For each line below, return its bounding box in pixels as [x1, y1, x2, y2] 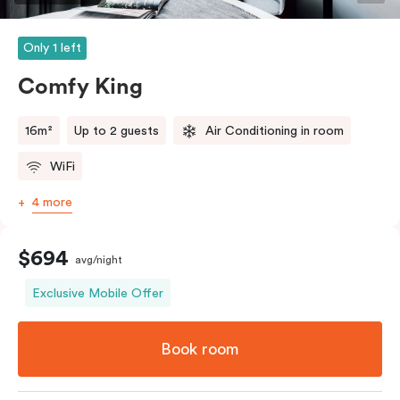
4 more [32, 196, 72, 209]
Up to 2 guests [74, 124, 159, 137]
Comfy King [18, 75, 143, 98]
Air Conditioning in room [205, 124, 344, 137]
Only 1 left [23, 41, 81, 54]
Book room [161, 340, 239, 357]
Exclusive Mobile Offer [32, 287, 163, 300]
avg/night [75, 254, 122, 265]
